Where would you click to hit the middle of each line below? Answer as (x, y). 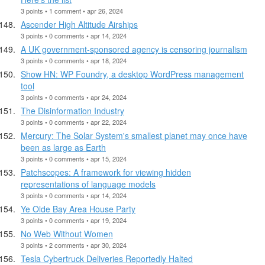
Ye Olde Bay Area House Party (78, 209)
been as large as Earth (63, 147)
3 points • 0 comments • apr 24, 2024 (74, 97)
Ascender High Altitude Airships (79, 24)
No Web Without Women (67, 233)
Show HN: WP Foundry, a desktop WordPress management (132, 74)
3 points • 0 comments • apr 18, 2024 (74, 60)
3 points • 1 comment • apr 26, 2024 (72, 10)
